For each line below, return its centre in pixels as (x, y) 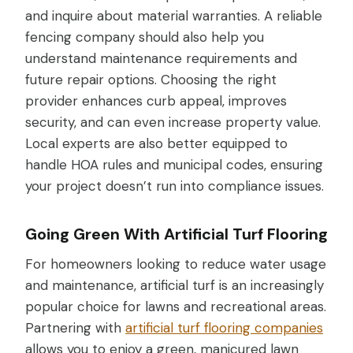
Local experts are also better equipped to (156, 143)
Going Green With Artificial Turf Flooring (176, 234)
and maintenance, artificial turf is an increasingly (175, 285)
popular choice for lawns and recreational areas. (176, 306)
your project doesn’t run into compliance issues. (175, 186)
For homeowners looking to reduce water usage (176, 264)
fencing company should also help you (145, 37)
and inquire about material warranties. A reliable (174, 15)
